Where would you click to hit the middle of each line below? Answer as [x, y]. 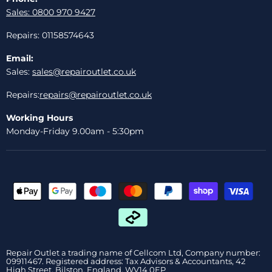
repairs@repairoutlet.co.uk [96, 94]
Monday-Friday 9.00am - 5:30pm [75, 131]
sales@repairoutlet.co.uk [84, 71]
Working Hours [39, 117]
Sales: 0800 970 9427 [51, 12]
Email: [20, 58]
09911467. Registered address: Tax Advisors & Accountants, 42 [126, 261]
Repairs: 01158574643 [50, 35]
